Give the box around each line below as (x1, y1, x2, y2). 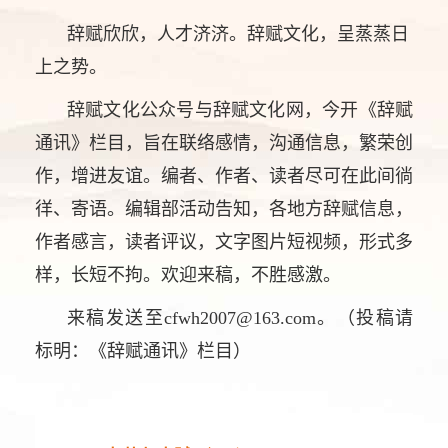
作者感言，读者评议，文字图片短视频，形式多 (35, 231, 413, 252)
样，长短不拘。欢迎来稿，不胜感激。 (35, 264, 346, 285)
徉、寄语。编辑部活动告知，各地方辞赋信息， (35, 198, 413, 219)
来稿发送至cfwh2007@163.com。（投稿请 (67, 307, 413, 328)
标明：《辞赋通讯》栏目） (35, 340, 251, 361)
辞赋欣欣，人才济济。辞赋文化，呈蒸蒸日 (67, 23, 409, 44)
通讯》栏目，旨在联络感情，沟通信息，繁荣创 (35, 132, 413, 153)
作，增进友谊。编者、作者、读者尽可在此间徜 (35, 165, 413, 186)
